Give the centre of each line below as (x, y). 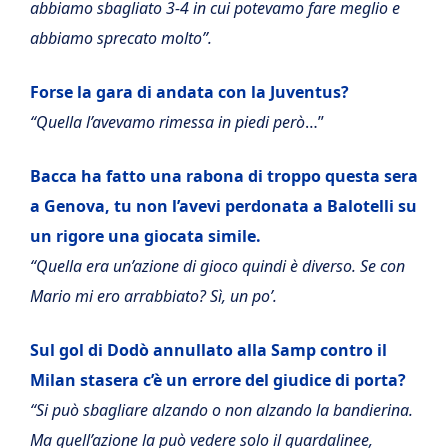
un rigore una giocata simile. (145, 236)
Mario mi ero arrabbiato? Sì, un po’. (153, 296)
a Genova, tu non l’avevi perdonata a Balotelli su (223, 206)
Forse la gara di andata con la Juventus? (189, 92)
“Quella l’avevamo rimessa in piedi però (167, 122)
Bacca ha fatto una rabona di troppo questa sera (224, 176)
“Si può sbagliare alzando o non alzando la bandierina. (221, 410)
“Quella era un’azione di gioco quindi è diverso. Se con (217, 266)
